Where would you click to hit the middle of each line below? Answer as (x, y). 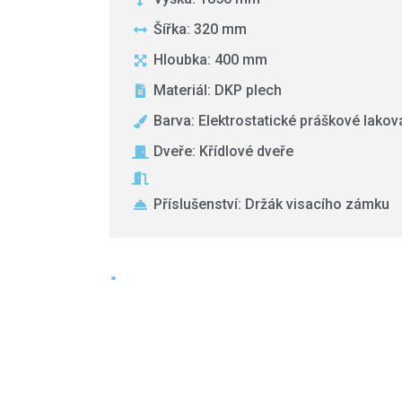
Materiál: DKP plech (217, 90)
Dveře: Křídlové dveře (223, 151)
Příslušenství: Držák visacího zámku (271, 204)
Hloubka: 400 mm (210, 60)
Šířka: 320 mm (200, 29)
